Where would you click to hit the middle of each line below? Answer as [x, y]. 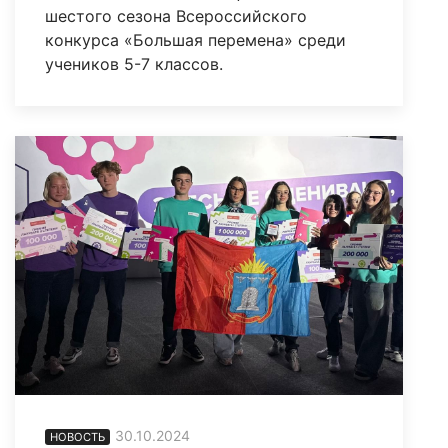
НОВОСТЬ [77, 437]
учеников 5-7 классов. [134, 64]
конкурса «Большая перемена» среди [195, 40]
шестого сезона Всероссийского [176, 16]
